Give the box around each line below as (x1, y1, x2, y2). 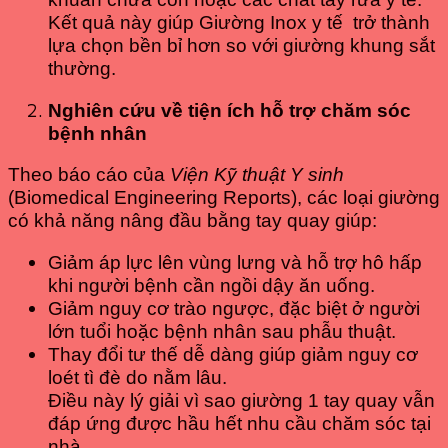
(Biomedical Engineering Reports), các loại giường (8, 187, 440, 209)
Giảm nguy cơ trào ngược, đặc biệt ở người (48, 297, 420, 319)
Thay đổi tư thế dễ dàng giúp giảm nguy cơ (48, 343, 418, 365)
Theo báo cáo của (8, 164, 170, 186)
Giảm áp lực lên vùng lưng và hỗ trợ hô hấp (48, 251, 422, 273)
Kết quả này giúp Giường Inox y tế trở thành (48, 12, 430, 34)
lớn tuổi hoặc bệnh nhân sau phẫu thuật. (48, 320, 396, 342)
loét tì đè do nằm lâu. (48, 366, 227, 388)
